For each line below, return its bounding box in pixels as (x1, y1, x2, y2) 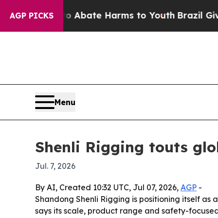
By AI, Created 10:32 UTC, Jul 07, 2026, (35, 182, 181, 193)
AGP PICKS (10, 11, 54, 20)
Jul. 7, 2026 (35, 161, 75, 171)
